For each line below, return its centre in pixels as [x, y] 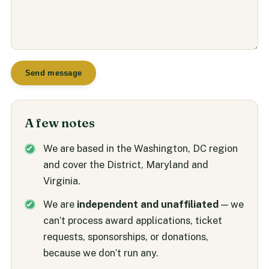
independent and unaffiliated [147, 204]
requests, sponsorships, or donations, [125, 236]
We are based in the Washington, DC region [140, 149]
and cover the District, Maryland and [125, 165]
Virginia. [61, 181]
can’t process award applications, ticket [132, 220]
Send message [53, 73]
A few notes [60, 123]
